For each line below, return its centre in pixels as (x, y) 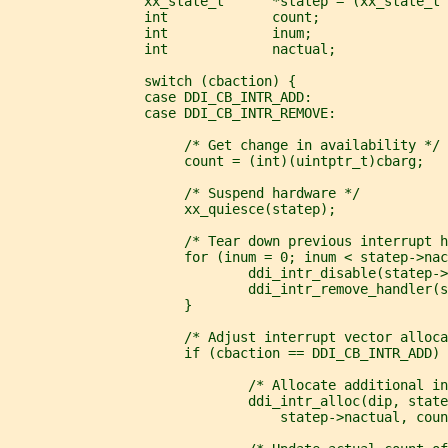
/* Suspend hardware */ (184, 192)
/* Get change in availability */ (224, 144)
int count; (164, 16)
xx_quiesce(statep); (172, 208)
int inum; (160, 32)
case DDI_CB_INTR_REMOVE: (172, 112)
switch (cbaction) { (152, 80)
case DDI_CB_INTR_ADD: (160, 96)
